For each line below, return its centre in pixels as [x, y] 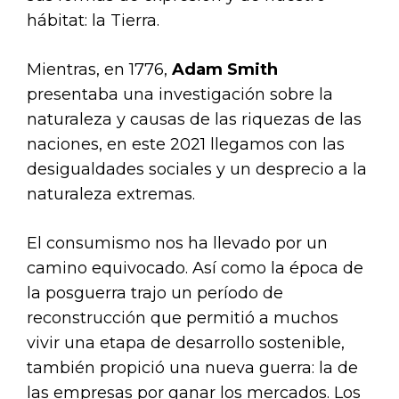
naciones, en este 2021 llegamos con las [186, 144]
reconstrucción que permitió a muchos [183, 318]
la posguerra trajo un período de [155, 293]
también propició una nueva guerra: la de [192, 367]
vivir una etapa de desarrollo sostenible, [186, 342]
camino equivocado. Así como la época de [195, 268]
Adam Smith [225, 69]
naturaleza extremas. [111, 194]
